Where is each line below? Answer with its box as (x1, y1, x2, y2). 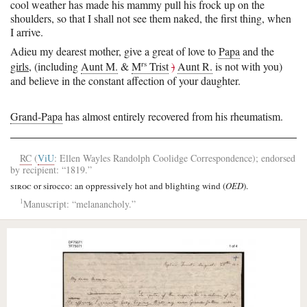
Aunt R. (177, 59, 212, 74)
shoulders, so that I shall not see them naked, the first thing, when (10, 10, 291, 25)
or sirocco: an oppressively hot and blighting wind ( (32, 180, 225, 193)
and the (240, 43, 274, 58)
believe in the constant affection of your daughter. (29, 73, 241, 88)
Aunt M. (81, 59, 118, 74)
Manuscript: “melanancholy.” (23, 197, 136, 210)
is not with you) (212, 59, 282, 74)
